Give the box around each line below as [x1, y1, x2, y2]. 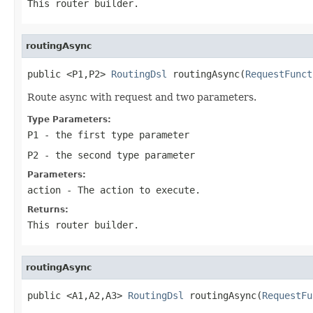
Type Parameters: [27, 114, 111, 124]
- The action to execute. [61, 184, 201, 196]
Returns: [27, 204, 68, 214]
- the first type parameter [38, 129, 189, 140]
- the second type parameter [38, 149, 195, 161]
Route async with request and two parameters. [27, 91, 256, 103]
